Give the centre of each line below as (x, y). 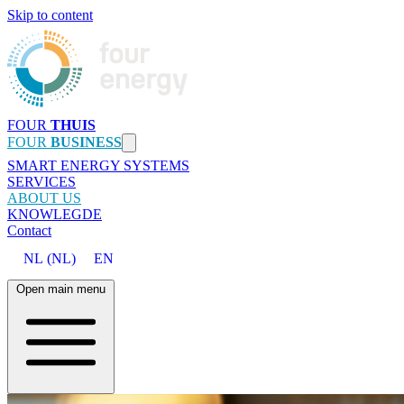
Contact (29, 231)
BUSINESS (86, 142)
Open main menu (61, 289)
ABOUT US (44, 198)
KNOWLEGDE (55, 215)
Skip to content (50, 15)
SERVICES (41, 182)
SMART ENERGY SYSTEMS (98, 166)
